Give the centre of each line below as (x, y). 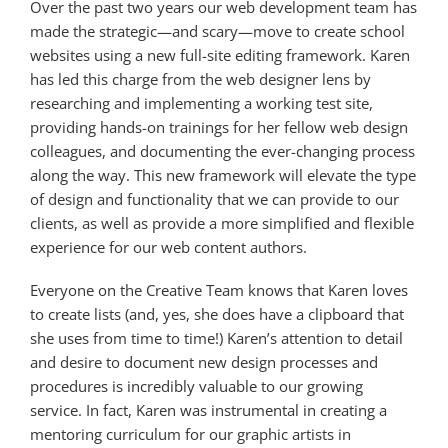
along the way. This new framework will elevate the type (223, 174)
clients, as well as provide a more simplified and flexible (222, 222)
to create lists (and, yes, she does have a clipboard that (217, 313)
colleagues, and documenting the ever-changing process (222, 150)
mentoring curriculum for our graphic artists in (190, 433)
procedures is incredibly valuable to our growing (196, 385)
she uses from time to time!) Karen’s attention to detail (216, 337)
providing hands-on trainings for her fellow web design (219, 126)
